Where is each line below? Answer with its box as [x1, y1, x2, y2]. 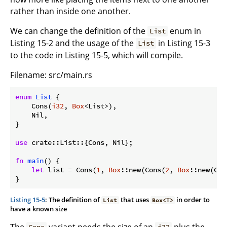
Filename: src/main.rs [10, 69, 92, 81]
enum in [168, 25, 202, 36]
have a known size [10, 204, 67, 213]
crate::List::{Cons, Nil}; [27, 137, 133, 147]
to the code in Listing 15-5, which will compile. [10, 49, 183, 61]
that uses [119, 195, 150, 204]
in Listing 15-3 [156, 37, 211, 49]
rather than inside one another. [10, 5, 131, 17]
